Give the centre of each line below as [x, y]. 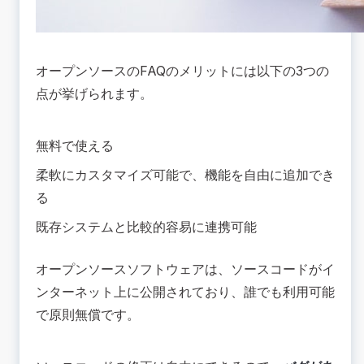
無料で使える [75, 146]
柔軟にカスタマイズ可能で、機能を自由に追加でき [185, 175]
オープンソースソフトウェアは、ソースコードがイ [185, 269]
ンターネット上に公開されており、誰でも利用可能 [185, 292]
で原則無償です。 [88, 315]
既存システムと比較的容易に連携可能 [146, 227]
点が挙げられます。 [94, 94]
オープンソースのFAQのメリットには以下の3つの [182, 71]
